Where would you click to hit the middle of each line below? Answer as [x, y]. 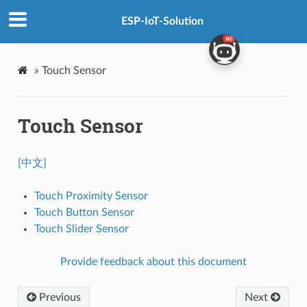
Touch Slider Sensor [81, 229]
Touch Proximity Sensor [91, 196]
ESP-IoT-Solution [162, 22]
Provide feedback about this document [153, 261]
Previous [58, 297]
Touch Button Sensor [84, 212]
